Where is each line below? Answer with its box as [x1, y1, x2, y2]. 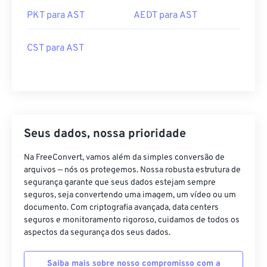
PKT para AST [27, 10, 85, 21]
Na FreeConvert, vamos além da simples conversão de [24, 153, 225, 163]
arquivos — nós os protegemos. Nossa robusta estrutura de [24, 165, 241, 175]
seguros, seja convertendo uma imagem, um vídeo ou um [24, 190, 236, 200]
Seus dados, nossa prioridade [24, 126, 186, 142]
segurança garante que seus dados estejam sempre [24, 178, 216, 188]
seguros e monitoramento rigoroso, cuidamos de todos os [24, 215, 240, 225]
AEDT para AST [133, 10, 197, 21]
